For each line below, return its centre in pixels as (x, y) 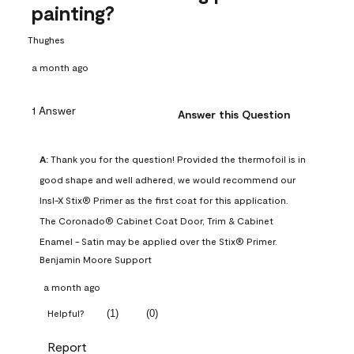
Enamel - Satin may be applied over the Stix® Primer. (158, 241)
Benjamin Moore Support (96, 260)
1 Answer (54, 110)
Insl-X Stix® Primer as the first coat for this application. (164, 200)
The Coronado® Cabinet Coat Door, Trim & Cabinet (156, 221)
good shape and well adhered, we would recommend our (168, 180)
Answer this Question (234, 114)
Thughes (46, 39)
